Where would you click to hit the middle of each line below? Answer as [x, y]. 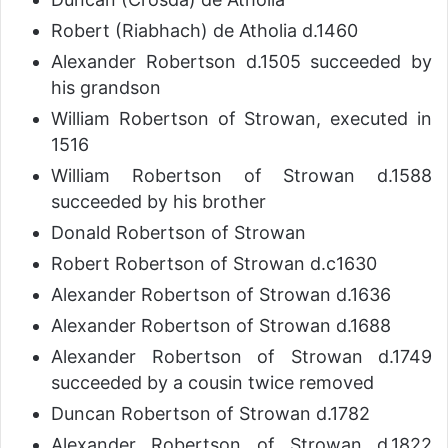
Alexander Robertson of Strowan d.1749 [241, 357]
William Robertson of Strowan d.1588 [241, 176]
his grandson [106, 88]
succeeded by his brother [158, 202]
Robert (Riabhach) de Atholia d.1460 [204, 31]
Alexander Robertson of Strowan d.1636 [221, 295]
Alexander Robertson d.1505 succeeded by [241, 62]
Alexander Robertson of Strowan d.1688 [221, 326]
